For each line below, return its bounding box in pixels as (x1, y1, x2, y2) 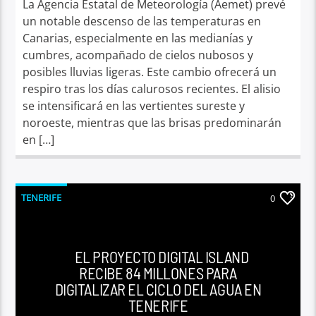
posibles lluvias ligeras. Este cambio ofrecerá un (23, 63, 277, 80)
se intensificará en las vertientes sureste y (23, 97, 245, 114)
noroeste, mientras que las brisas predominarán (23, 114, 282, 130)
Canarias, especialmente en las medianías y (23, 30, 253, 46)
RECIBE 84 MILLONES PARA (79, 263, 237, 282)
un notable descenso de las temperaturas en (23, 13, 262, 29)
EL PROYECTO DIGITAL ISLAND (74, 247, 249, 266)
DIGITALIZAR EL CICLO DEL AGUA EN (54, 279, 262, 298)
